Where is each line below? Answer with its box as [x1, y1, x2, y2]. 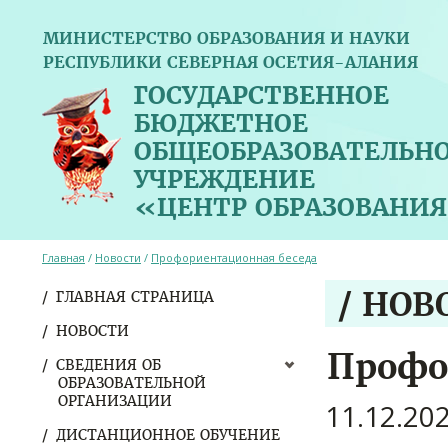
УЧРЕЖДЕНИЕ [134, 164, 315, 195]
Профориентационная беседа [151, 250, 317, 265]
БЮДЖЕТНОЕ [134, 108, 308, 139]
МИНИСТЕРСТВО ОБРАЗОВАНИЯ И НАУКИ [43, 28, 410, 48]
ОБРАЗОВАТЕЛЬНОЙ [58, 374, 206, 392]
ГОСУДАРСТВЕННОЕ [134, 80, 389, 111]
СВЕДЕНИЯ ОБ [56, 356, 161, 374]
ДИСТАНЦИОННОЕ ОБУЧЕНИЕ [56, 426, 280, 444]
